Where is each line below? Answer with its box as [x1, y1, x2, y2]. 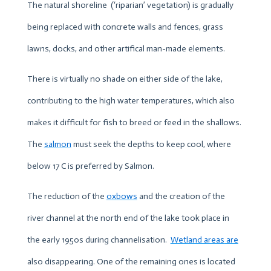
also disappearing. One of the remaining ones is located [27, 256, 235, 267]
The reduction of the [27, 191, 106, 201]
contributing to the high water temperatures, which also [27, 95, 235, 106]
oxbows [106, 191, 137, 201]
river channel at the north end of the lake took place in [27, 212, 229, 223]
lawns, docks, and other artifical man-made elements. [27, 43, 225, 54]
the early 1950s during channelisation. [27, 234, 171, 245]
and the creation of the [137, 191, 225, 201]
